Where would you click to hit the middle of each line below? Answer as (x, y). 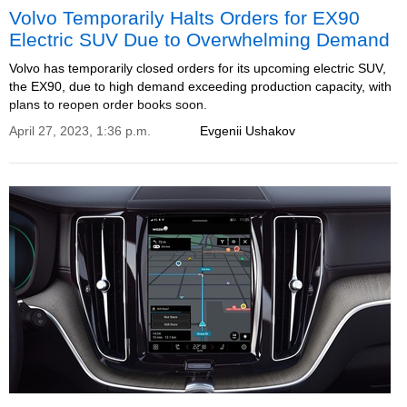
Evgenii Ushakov (248, 131)
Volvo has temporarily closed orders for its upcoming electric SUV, (198, 68)
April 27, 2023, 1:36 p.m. (80, 131)
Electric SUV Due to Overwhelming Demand (199, 40)
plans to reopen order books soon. (108, 104)
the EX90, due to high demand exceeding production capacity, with (200, 86)
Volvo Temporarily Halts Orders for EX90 (184, 18)
